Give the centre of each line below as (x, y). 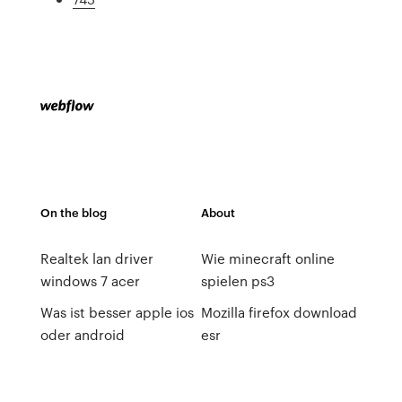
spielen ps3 (237, 281)
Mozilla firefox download (279, 312)
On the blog (73, 212)
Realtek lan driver (96, 258)
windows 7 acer (90, 281)
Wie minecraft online (267, 258)
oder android (82, 335)
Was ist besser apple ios (117, 312)
